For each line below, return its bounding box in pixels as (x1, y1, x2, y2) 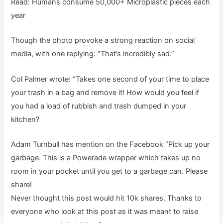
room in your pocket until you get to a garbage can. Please (11, 167, 208, 176)
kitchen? (11, 114, 40, 124)
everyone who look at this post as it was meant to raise (11, 207, 199, 216)
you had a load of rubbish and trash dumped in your (11, 101, 187, 111)
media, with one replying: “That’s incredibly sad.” (11, 49, 175, 59)
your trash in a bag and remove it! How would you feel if (11, 88, 200, 97)
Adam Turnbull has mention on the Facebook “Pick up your (11, 140, 210, 149)
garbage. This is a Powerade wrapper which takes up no (11, 153, 201, 162)
